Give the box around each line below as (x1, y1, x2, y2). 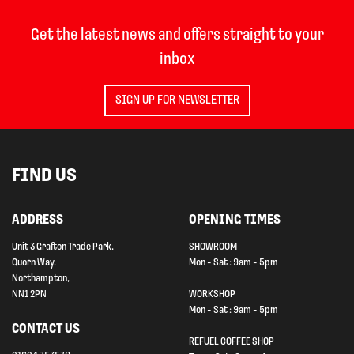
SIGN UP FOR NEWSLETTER (115, 93, 239, 107)
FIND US (12, 166, 77, 186)
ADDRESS (12, 213, 63, 227)
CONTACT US (12, 322, 80, 336)
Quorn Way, (12, 257, 56, 268)
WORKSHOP (189, 288, 235, 299)
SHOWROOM (189, 241, 237, 252)
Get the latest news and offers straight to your (30, 26, 324, 43)
